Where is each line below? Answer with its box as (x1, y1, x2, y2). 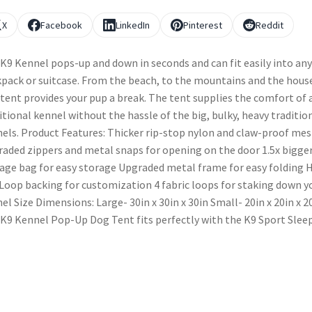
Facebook (40, 19, 82, 32)
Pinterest (182, 19, 222, 32)
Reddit (255, 19, 283, 32)
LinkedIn (115, 19, 150, 32)
